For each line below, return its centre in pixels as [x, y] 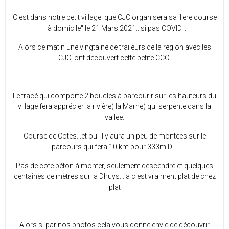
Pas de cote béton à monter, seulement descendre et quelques [114, 165]
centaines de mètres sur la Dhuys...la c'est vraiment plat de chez [114, 176]
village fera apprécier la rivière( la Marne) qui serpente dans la [114, 106]
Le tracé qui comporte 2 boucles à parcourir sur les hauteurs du [114, 95]
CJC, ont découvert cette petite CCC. [114, 58]
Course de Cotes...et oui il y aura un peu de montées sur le [114, 136]
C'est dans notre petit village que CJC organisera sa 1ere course [114, 17]
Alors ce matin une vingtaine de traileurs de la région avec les [114, 47]
